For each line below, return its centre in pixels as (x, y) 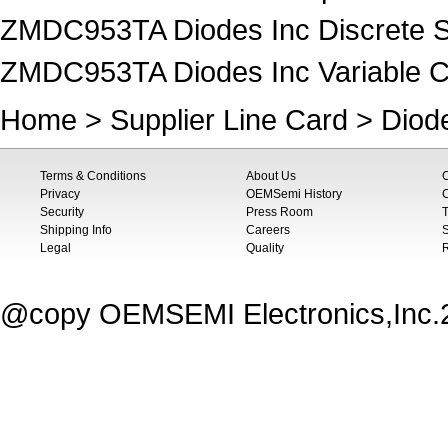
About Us (271, 176)
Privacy (60, 194)
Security (62, 212)
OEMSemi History (294, 194)
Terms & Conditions (93, 176)
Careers (268, 230)
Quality (265, 248)
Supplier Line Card (229, 119)
